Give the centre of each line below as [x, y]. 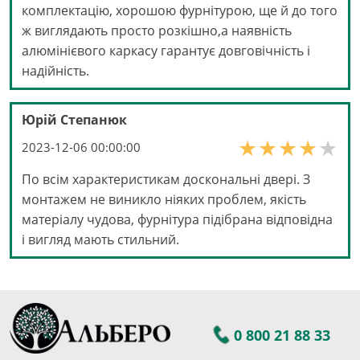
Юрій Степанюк [74, 120]
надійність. [55, 71]
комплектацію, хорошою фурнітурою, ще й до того [180, 11]
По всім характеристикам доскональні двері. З [166, 180]
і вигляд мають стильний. [100, 240]
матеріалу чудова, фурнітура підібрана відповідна [177, 220]
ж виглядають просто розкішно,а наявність [157, 31]
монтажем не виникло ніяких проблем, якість [164, 200]
